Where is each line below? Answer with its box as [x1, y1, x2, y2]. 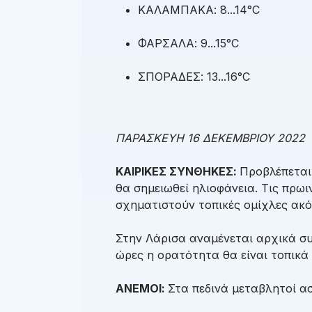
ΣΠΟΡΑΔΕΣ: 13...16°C [138, 70, 250, 84]
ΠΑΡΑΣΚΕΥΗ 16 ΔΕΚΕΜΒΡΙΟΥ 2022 [116, 131, 305, 146]
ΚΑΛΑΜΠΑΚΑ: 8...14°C [138, 3, 260, 17]
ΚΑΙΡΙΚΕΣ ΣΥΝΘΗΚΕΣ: [116, 164, 240, 179]
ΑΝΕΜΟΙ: [116, 281, 168, 296]
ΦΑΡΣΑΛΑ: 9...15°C [138, 36, 239, 51]
